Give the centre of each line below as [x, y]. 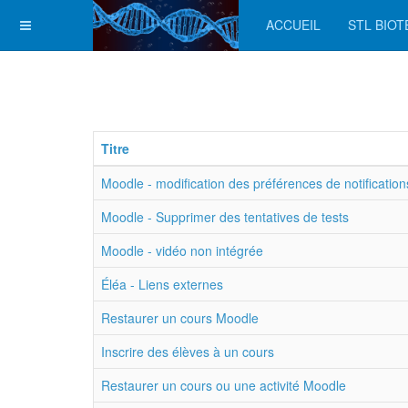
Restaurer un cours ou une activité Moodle [224, 385]
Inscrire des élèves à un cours [188, 352]
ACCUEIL [293, 25]
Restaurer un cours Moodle [180, 318]
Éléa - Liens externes [162, 284]
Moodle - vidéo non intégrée [182, 250]
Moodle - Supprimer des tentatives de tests [225, 217]
